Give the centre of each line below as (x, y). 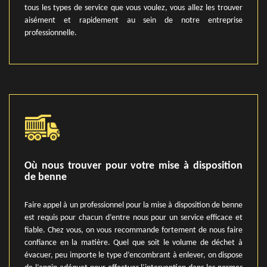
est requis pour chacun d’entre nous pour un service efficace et (133, 218)
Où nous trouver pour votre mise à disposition (133, 166)
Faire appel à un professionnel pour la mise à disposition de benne (133, 205)
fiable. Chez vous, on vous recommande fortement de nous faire (133, 230)
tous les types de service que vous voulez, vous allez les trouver (133, 8)
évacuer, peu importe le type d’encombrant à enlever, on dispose (133, 255)
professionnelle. (51, 33)
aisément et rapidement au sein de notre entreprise (133, 21)
